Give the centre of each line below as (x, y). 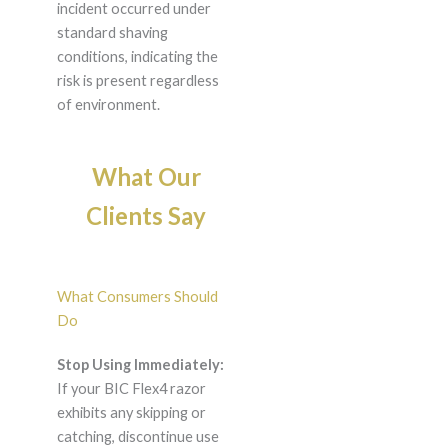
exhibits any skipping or (131, 413)
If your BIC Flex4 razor (131, 389)
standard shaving (112, 33)
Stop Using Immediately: (140, 365)
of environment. (108, 105)
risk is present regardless (137, 81)
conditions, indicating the (137, 57)
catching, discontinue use (137, 437)
